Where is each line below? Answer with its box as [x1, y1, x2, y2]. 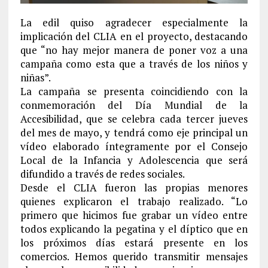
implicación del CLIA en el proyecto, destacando [20, 29, 248, 43]
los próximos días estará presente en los [20, 235, 248, 249]
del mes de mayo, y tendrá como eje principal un [20, 125, 248, 139]
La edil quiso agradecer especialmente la [20, 15, 248, 29]
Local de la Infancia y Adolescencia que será [20, 153, 248, 167]
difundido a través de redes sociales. [20, 166, 185, 181]
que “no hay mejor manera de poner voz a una [20, 42, 248, 57]
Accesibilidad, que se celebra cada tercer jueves [20, 111, 248, 126]
